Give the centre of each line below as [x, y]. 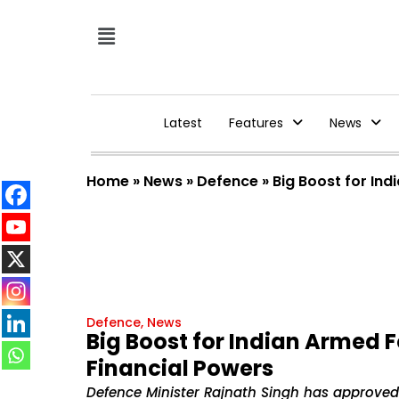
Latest [183, 123]
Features [256, 123]
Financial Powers [180, 368]
